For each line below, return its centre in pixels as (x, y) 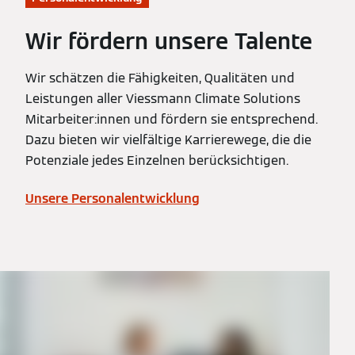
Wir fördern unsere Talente (169, 41)
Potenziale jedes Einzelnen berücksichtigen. (157, 160)
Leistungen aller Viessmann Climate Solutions (163, 98)
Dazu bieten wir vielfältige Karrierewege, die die (168, 139)
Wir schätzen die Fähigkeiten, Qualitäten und (160, 78)
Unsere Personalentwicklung (113, 198)
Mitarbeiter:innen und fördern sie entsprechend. (172, 119)
